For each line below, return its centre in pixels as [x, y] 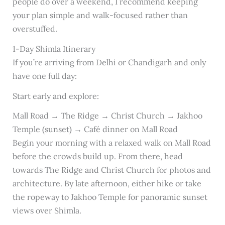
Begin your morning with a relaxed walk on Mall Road [111, 143]
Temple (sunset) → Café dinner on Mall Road [95, 129]
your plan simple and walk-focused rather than [100, 15]
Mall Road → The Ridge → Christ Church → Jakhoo [107, 116]
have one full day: [44, 76]
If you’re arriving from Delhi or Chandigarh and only [109, 62]
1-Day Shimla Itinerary [54, 48]
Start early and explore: [55, 96]
